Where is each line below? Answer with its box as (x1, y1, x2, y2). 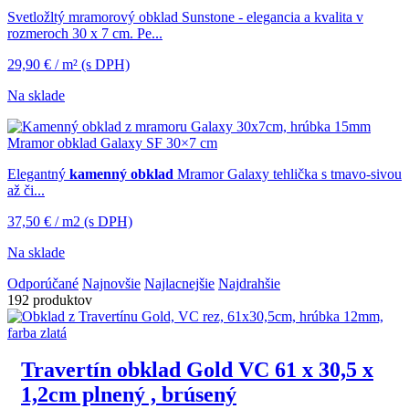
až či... (7, 183, 45, 199)
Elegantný (7, 166, 69, 183)
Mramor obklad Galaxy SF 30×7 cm (7, 135, 217, 152)
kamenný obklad (69, 166, 173, 183)
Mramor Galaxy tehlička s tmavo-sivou (173, 166, 402, 183)
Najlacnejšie (144, 276, 215, 292)
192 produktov (7, 292, 92, 309)
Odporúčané (7, 276, 79, 292)
